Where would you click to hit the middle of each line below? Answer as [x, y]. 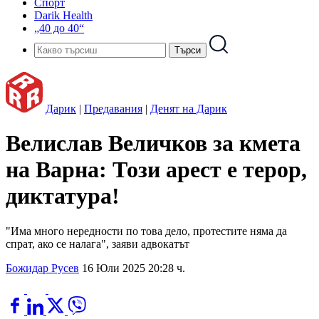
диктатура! [63, 196]
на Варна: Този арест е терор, [156, 170]
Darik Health [63, 15]
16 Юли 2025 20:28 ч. [134, 268]
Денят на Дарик [189, 109]
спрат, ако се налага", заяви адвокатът [98, 244]
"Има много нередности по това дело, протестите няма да [146, 231]
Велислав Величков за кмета [153, 143]
